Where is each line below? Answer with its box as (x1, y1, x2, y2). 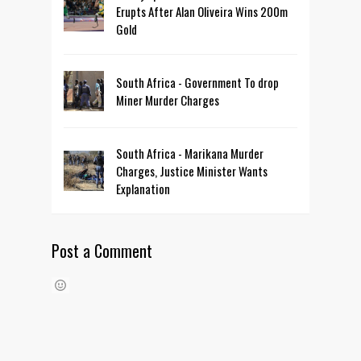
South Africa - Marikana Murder (116, 143, 263, 162)
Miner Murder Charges (116, 90, 219, 109)
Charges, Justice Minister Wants (116, 161, 268, 180)
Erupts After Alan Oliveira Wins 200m (116, 2, 288, 20)
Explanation (116, 179, 170, 197)
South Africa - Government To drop (116, 73, 279, 91)
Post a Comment (52, 238, 152, 263)
